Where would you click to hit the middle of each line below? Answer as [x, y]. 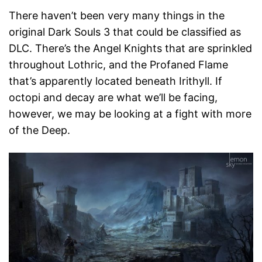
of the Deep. [39, 130]
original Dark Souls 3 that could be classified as [125, 32]
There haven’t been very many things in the [117, 16]
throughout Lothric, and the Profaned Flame [118, 65]
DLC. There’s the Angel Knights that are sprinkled [130, 49]
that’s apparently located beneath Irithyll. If [116, 81]
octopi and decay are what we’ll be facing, [113, 98]
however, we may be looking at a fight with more [130, 114]
